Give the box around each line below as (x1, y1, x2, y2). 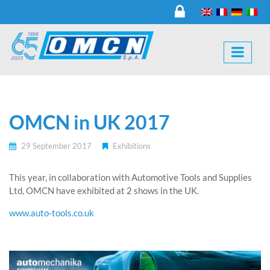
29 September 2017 (19, 141, 92, 151)
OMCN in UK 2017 (9, 110, 170, 134)
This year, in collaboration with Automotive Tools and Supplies (9, 172, 252, 183)
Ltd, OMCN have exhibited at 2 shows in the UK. (9, 185, 199, 196)
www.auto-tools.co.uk (9, 207, 94, 218)
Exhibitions (113, 141, 151, 151)
